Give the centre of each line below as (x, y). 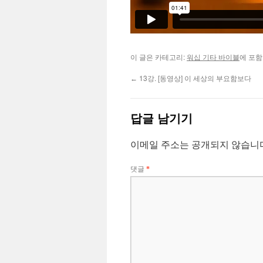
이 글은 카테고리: (159, 57)
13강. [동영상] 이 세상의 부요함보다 (194, 78)
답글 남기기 (161, 118)
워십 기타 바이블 (213, 57)
